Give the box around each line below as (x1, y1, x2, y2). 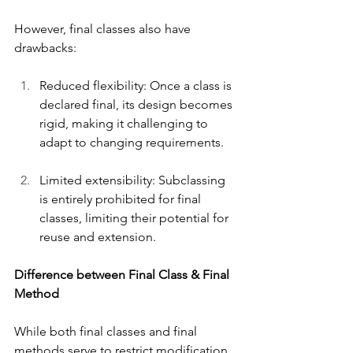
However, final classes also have (14, 20, 194, 36)
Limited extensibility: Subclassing (39, 172, 229, 188)
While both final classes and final (14, 323, 200, 339)
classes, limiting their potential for (39, 210, 232, 225)
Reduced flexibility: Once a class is (39, 77, 235, 93)
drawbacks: (14, 39, 76, 55)
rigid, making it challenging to (39, 115, 211, 131)
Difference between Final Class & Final (14, 266, 232, 282)
